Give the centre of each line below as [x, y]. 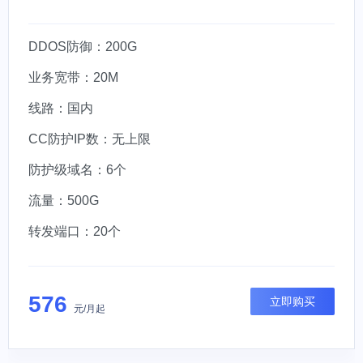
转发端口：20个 [75, 231]
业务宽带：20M [73, 77]
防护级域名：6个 [77, 170]
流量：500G [64, 201]
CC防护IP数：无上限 [90, 139]
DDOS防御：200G [83, 47]
